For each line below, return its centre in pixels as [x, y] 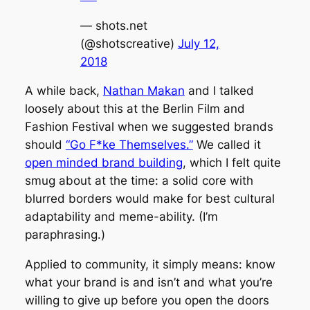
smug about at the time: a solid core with [139, 181]
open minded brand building [103, 163]
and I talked [219, 91]
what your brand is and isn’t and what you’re [148, 283]
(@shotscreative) [129, 43]
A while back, [64, 91]
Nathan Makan [144, 91]
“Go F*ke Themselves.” [129, 145]
